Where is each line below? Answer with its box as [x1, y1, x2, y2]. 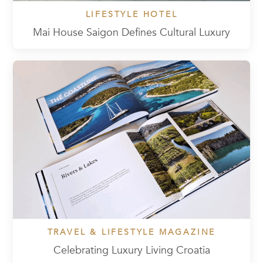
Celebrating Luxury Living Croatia [53, 242, 210, 258]
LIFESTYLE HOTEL [85, 9, 178, 21]
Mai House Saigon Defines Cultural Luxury [33, 25, 230, 41]
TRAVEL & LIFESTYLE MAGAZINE [47, 226, 216, 238]
